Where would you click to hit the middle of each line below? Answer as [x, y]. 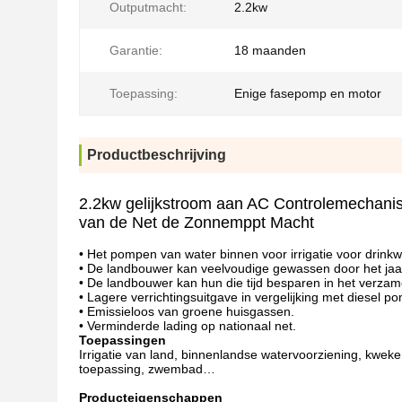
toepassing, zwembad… [147, 369]
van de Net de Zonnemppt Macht [197, 223]
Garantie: [136, 50]
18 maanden [270, 50]
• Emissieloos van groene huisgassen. [187, 311]
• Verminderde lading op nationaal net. [188, 326]
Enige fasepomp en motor [308, 93]
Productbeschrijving [157, 155]
